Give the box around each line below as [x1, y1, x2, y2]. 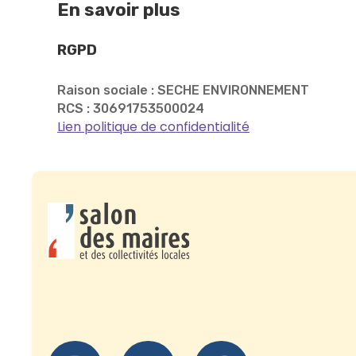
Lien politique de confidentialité [57, 118, 250, 136]
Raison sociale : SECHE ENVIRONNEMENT [57, 83, 309, 98]
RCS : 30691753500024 [57, 101, 204, 116]
